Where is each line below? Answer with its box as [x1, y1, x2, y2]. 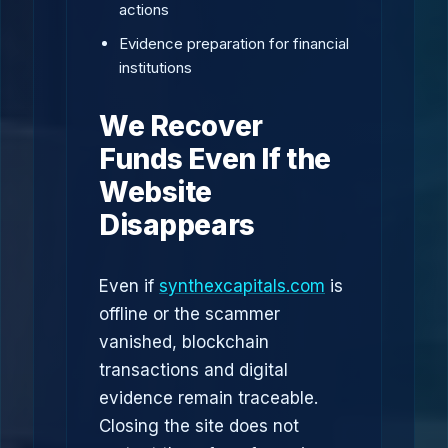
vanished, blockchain [99, 332, 269, 352]
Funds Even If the [99, 142, 331, 176]
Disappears [99, 208, 255, 242]
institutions [119, 58, 192, 77]
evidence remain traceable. [99, 388, 318, 408]
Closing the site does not [99, 416, 299, 436]
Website [99, 175, 213, 209]
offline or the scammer [99, 304, 280, 324]
